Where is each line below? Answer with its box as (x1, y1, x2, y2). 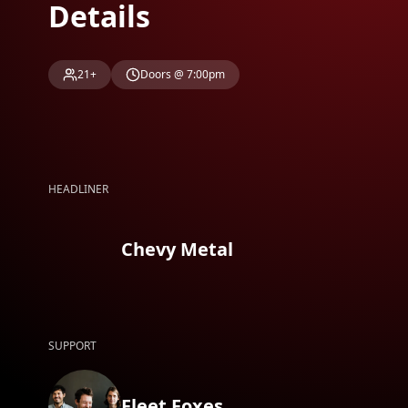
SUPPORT (48, 338, 97, 353)
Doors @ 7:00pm (140, 66, 226, 82)
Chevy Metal (121, 237, 234, 261)
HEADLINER (48, 181, 109, 197)
